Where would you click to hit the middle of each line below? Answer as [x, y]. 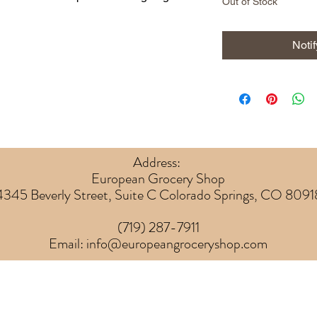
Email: [68, 244]
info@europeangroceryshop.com [177, 244]
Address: [158, 163]
